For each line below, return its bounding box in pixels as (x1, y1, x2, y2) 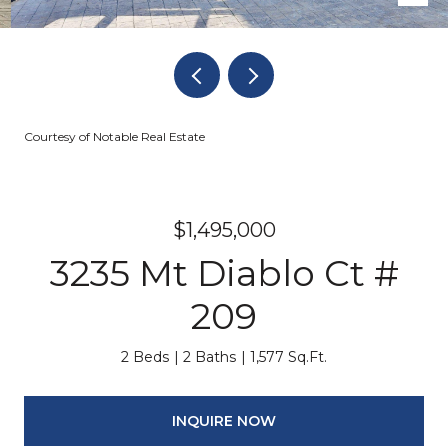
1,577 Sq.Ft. (250, 348, 327, 366)
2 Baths (183, 348, 236, 366)
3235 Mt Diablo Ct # (49, 251, 399, 295)
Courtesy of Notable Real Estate (24, 129, 205, 144)
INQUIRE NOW (172, 411, 276, 430)
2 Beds (121, 348, 169, 366)
